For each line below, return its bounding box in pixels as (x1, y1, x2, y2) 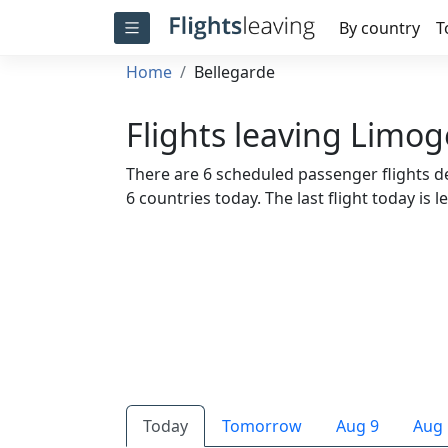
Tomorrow (222, 415, 302, 437)
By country (338, 17, 420, 39)
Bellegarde (194, 61, 275, 83)
